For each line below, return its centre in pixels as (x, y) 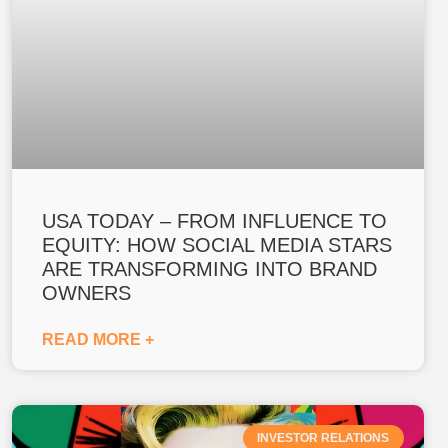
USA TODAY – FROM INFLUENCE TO (214, 220)
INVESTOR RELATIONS (323, 437)
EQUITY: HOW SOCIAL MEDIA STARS (216, 244)
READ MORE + (97, 339)
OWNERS (86, 292)
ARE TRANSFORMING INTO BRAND (209, 268)
